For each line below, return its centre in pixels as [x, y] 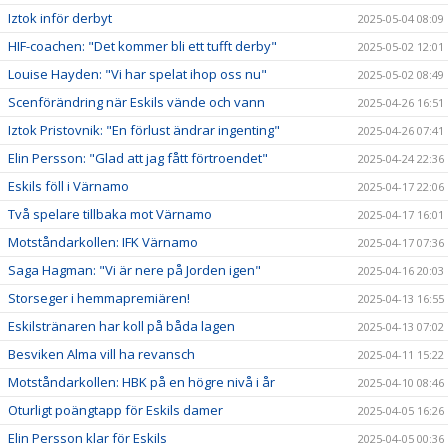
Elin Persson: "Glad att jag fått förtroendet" [138, 157]
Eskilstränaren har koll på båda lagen [121, 325]
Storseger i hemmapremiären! [99, 297]
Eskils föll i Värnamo [68, 185]
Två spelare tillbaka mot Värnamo [110, 213]
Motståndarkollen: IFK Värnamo [103, 241]
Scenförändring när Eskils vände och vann [136, 101]
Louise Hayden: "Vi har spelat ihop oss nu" [137, 73]
